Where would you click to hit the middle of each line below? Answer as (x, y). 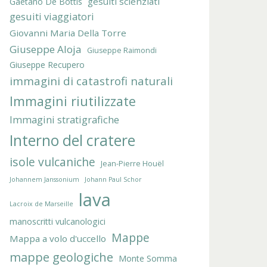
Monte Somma (148, 259)
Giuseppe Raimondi (122, 51)
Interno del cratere (72, 141)
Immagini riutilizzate (73, 101)
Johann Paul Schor (113, 180)
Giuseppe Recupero (47, 65)
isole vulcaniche (52, 162)
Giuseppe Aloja (46, 49)
